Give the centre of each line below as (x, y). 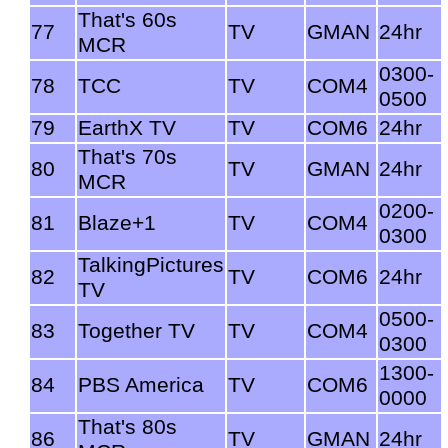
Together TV (136, 330)
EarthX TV (127, 127)
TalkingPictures (151, 264)
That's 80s (127, 426)
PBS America (141, 384)
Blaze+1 (117, 222)
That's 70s (127, 156)
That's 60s (127, 19)
